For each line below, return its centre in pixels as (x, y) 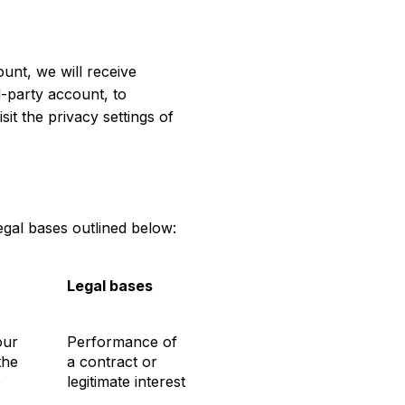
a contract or (112, 361)
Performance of (122, 341)
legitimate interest (126, 381)
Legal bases (110, 285)
